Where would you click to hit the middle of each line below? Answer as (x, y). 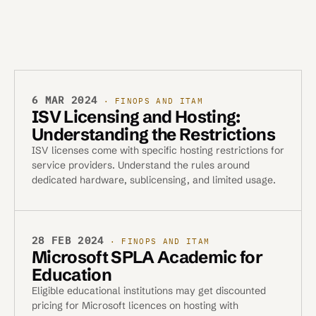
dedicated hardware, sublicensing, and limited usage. (154, 180)
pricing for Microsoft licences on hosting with (135, 305)
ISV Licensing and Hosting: (136, 117)
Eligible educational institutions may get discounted (149, 291)
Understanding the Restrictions (153, 134)
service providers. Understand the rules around (141, 165)
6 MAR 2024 (65, 100)
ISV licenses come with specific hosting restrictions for (158, 150)
